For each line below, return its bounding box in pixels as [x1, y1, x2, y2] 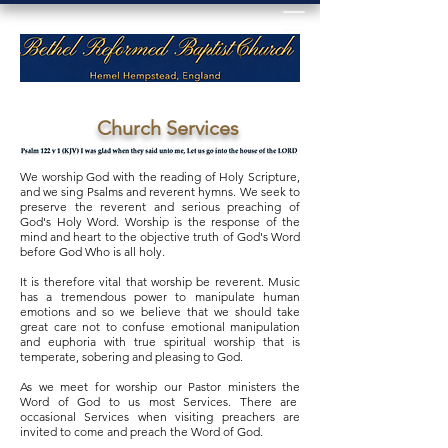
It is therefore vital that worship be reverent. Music [20, 274, 300, 289]
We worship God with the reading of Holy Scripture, [20, 169, 300, 184]
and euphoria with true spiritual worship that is [20, 334, 300, 349]
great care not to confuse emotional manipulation [20, 319, 300, 334]
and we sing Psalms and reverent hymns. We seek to [20, 184, 300, 199]
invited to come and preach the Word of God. [20, 424, 263, 439]
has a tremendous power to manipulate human [20, 289, 300, 304]
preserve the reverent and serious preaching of [20, 199, 300, 214]
